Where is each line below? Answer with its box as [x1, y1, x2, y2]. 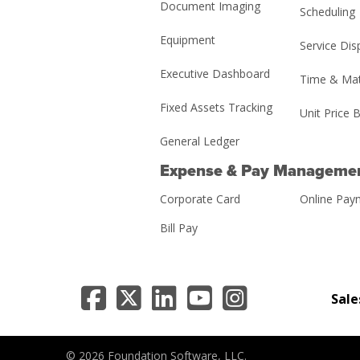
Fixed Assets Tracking [159, 100, 272, 116]
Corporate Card [159, 191, 240, 207]
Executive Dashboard [159, 66, 270, 82]
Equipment [159, 32, 215, 48]
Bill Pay [159, 220, 198, 236]
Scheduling [300, 4, 356, 20]
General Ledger [159, 133, 239, 149]
